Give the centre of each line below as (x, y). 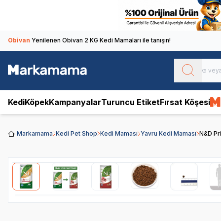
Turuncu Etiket (130, 102)
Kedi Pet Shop (76, 133)
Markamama (35, 133)
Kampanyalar (75, 102)
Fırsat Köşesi (185, 102)
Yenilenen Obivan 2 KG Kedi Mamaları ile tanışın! (101, 40)
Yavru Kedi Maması (168, 133)
